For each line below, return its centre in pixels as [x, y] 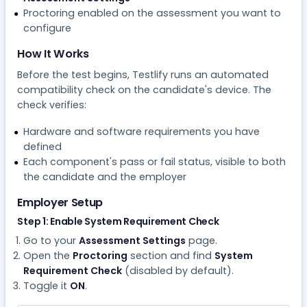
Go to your [51, 240]
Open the [48, 255]
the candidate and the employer [105, 176]
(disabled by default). [177, 270]
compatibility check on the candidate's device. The [145, 89]
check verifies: [52, 105]
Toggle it [46, 285]
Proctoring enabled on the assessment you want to [152, 13]
